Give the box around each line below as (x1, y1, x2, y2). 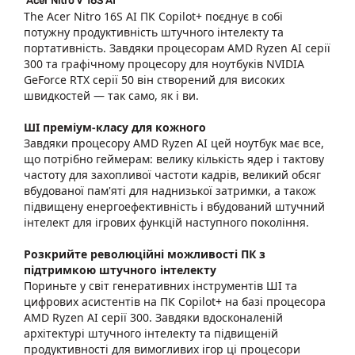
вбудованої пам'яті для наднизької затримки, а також (24, 183, 316, 198)
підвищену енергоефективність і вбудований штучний (24, 199, 325, 214)
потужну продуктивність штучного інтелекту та (24, 25, 284, 40)
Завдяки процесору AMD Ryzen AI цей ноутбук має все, (24, 136, 324, 151)
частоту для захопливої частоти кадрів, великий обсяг (24, 167, 321, 182)
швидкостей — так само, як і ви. (24, 88, 199, 103)
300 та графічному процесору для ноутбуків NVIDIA (24, 56, 304, 71)
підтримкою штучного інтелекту (24, 262, 216, 277)
